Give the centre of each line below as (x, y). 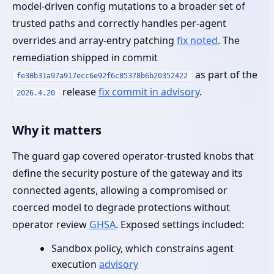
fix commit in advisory (149, 91)
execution (75, 264)
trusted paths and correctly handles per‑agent (119, 23)
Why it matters (57, 130)
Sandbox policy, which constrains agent (143, 248)
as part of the (225, 74)
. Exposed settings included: (180, 224)
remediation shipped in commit (85, 57)
